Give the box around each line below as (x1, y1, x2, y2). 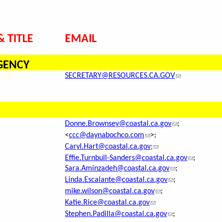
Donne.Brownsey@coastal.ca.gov (65, 120, 171, 128)
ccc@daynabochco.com (69, 131, 144, 140)
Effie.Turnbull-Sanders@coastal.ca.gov (65, 154, 187, 163)
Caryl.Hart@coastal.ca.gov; (65, 143, 153, 151)
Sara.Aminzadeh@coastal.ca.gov (65, 165, 169, 173)
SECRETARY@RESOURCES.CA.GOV (65, 72, 175, 80)
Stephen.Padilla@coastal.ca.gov (65, 210, 167, 219)
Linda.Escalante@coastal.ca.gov (65, 176, 167, 184)
